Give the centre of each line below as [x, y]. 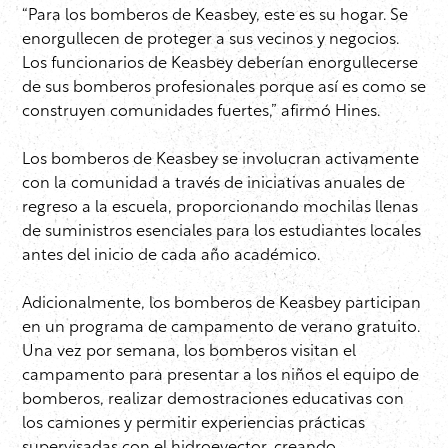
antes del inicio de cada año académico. [171, 256]
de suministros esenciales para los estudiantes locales [221, 232]
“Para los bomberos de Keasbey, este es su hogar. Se [215, 16]
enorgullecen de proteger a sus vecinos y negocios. [210, 40]
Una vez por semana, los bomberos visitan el [189, 352]
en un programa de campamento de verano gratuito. [221, 328]
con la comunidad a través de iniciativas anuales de [213, 184]
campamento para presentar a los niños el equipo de [220, 376]
